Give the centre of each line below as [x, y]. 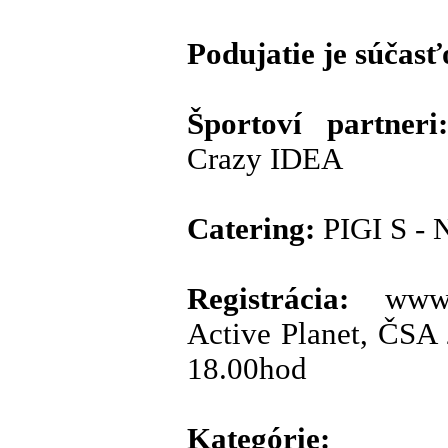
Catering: [251, 229]
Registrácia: [268, 299]
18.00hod [247, 369]
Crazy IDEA [265, 159]
